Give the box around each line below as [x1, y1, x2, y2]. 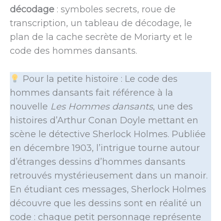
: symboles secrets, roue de [54, 3, 176, 15]
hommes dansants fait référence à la [10, 87, 173, 98]
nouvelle [10, 101, 50, 112]
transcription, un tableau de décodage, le [10, 17, 192, 29]
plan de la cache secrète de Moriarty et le [10, 31, 192, 42]
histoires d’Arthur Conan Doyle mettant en [10, 114, 198, 126]
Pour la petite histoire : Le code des [20, 73, 178, 84]
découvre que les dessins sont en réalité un [10, 197, 202, 209]
